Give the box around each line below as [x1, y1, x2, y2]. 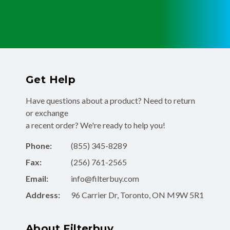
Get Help [26, 73, 76, 86]
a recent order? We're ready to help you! [26, 120, 165, 130]
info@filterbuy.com [71, 174, 139, 184]
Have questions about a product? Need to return [26, 95, 195, 106]
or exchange [26, 108, 68, 118]
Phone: [26, 141, 52, 151]
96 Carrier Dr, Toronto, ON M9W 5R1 [71, 190, 204, 200]
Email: [26, 174, 48, 184]
